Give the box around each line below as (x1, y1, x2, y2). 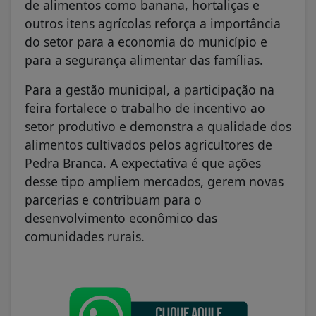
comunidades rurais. (25, 227, 145, 245)
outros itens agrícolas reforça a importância (25, 14, 281, 32)
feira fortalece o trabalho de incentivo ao (25, 99, 265, 116)
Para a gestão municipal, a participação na (25, 80, 274, 98)
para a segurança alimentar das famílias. (25, 51, 263, 68)
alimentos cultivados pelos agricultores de (25, 135, 272, 153)
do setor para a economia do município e (25, 32, 267, 50)
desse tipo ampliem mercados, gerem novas (25, 172, 284, 190)
